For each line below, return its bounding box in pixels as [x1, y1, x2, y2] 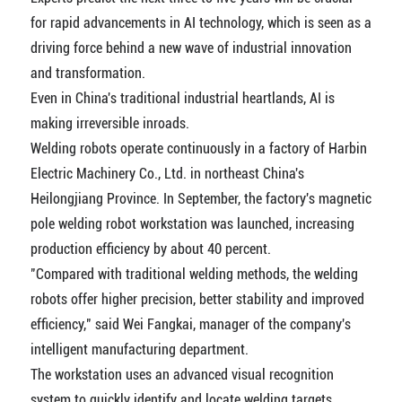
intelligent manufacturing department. [30, 341, 249, 358]
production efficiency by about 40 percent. [30, 240, 271, 258]
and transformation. [30, 65, 145, 82]
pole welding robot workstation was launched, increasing [30, 215, 354, 232]
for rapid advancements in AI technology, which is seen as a [30, 14, 371, 31]
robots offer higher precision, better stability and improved [30, 291, 364, 308]
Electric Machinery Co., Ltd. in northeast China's [30, 165, 304, 182]
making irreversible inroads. [30, 115, 189, 132]
